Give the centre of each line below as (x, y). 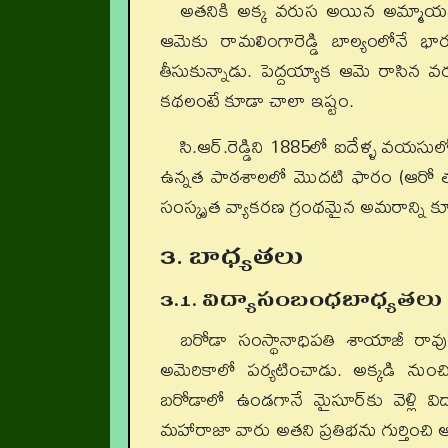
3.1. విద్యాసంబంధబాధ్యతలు (301, 299)
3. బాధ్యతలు (232, 256)
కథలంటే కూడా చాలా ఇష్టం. (257, 100)
